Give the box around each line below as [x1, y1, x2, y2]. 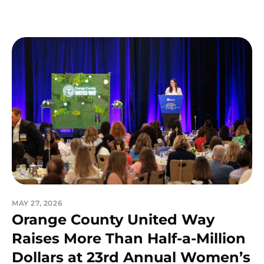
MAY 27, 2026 [12, 199, 63, 208]
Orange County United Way [12, 211, 214, 229]
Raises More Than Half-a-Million [12, 230, 246, 247]
